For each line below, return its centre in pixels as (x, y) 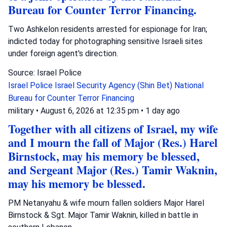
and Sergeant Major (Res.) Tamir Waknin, (113, 170)
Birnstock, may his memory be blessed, (104, 156)
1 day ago (163, 110)
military (21, 110)
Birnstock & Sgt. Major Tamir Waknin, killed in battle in (103, 215)
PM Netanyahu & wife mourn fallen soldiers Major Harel (106, 203)
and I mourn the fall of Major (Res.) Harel (113, 142)
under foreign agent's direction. (63, 53)
